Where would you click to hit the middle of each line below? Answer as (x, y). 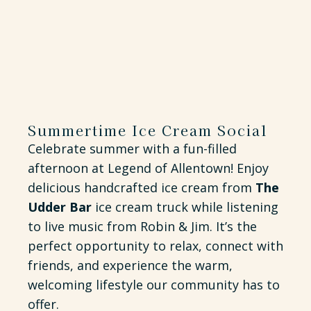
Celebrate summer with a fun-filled (132, 149)
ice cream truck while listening (185, 207)
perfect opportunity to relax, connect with (155, 246)
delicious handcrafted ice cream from (142, 187)
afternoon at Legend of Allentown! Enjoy (148, 168)
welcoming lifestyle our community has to (154, 285)
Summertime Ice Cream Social (148, 130)
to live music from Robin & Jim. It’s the (142, 226)
